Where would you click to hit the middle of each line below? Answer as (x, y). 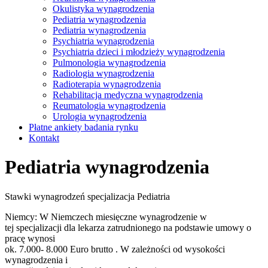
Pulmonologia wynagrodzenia (109, 63)
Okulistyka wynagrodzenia (103, 9)
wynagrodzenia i (36, 260)
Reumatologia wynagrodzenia (109, 106)
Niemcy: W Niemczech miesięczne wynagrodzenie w (106, 217)
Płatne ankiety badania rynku (83, 127)
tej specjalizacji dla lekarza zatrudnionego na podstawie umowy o (128, 227)
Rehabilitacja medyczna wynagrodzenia (128, 95)
